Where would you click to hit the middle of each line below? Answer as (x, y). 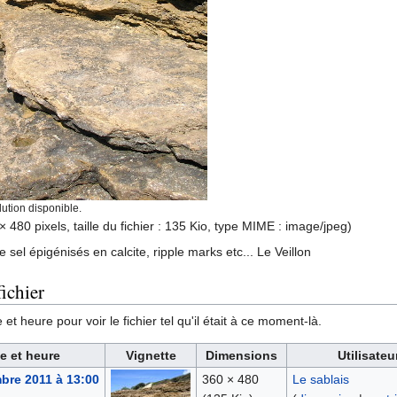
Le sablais (320, 380)
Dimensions (241, 356)
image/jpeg (316, 226)
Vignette (151, 356)
